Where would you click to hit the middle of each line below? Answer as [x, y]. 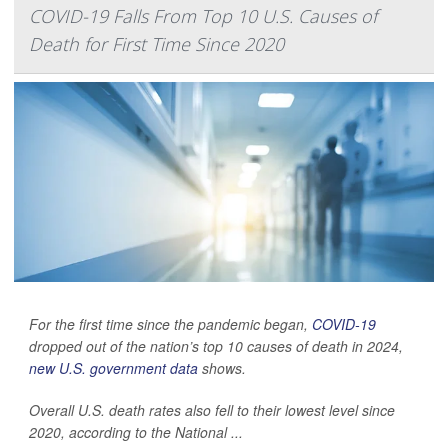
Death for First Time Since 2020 [156, 43]
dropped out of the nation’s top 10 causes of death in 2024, [216, 345]
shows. [222, 367]
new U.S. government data [113, 367]
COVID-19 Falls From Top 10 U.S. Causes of [203, 15]
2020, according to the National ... [136, 431]
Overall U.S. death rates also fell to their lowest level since [212, 409]
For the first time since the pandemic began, [170, 323]
